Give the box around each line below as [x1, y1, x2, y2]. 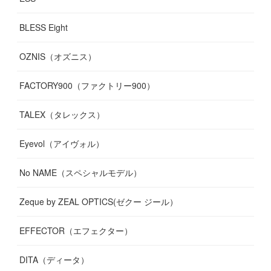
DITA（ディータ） [19, 253, 90, 266]
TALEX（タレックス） [19, 108, 105, 121]
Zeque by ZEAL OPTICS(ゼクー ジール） [19, 195, 178, 208]
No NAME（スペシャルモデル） [19, 166, 142, 179]
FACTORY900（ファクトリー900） [19, 79, 155, 92]
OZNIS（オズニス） [19, 50, 97, 63]
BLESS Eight [19, 21, 68, 34]
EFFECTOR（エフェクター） [19, 224, 133, 237]
